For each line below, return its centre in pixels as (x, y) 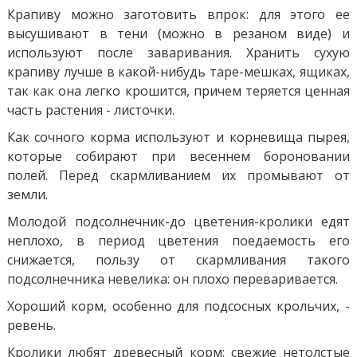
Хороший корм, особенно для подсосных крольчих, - (178, 306)
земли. (27, 194)
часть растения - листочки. (90, 110)
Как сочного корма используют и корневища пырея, (178, 137)
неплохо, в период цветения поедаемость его (178, 240)
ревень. (31, 325)
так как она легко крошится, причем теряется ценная (178, 90)
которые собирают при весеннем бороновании (178, 156)
